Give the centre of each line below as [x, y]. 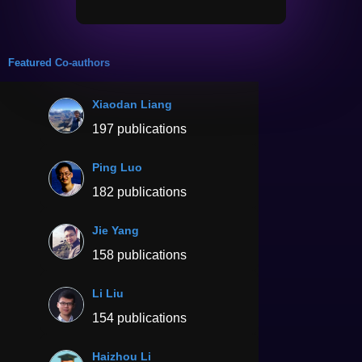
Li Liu [108, 293]
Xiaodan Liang [132, 104]
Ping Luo [117, 167]
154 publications [139, 318]
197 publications [139, 128]
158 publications [139, 255]
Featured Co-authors [59, 62]
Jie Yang [116, 230]
